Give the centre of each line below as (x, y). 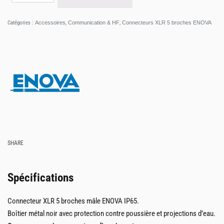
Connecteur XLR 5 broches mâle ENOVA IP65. (73, 201)
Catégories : (21, 23)
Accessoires (50, 22)
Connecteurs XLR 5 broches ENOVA (167, 22)
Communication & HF (94, 22)
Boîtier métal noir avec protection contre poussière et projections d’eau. (111, 213)
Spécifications (40, 177)
